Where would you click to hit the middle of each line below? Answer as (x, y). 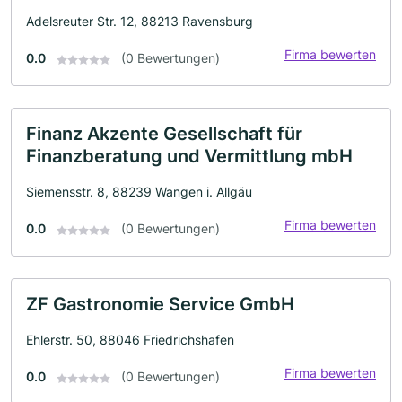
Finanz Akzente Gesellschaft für (164, 134)
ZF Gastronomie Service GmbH (160, 305)
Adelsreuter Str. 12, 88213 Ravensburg (140, 22)
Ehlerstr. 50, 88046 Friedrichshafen (130, 340)
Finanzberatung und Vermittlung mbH (189, 157)
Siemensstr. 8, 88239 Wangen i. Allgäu (139, 192)
